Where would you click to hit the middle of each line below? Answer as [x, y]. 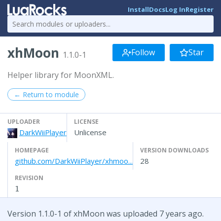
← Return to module [46, 94]
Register [200, 10]
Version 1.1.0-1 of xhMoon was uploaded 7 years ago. [106, 213]
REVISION [29, 178]
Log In [175, 10]
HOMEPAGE [32, 150]
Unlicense [90, 132]
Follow [143, 53]
